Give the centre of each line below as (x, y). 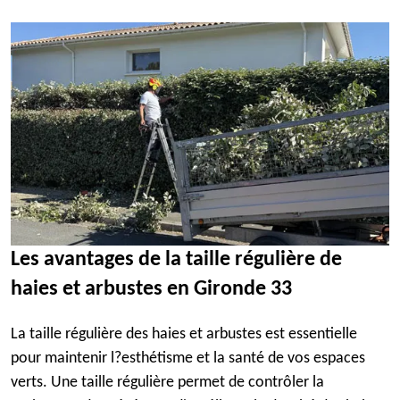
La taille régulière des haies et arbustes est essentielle (184, 334)
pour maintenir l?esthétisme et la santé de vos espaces (188, 358)
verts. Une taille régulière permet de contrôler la (167, 383)
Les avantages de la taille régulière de (176, 260)
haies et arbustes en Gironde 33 (151, 289)
